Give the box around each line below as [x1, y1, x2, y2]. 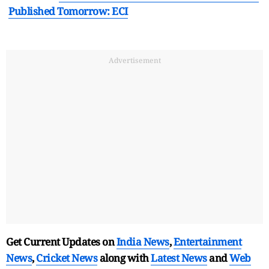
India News [116, 234, 169, 249]
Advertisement [108, 55, 161, 65]
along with [99, 250, 149, 265]
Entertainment [173, 234, 241, 249]
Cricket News [36, 250, 97, 265]
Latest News [151, 250, 207, 265]
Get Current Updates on [6, 234, 116, 249]
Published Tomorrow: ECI [8, 4, 128, 18]
